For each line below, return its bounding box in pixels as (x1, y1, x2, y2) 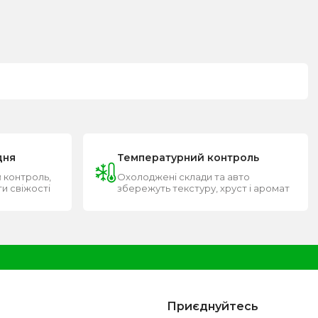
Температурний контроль (117, 151, 259, 165)
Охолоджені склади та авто (117, 171, 250, 183)
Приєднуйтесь (166, 300, 258, 314)
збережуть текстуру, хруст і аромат (117, 182, 290, 194)
